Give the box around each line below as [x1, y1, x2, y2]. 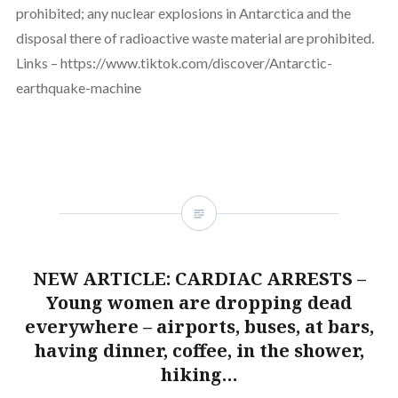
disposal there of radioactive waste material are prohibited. [15, 29, 374, 47]
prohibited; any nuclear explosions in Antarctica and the [15, 4, 351, 22]
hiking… [160, 362, 238, 387]
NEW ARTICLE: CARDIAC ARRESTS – [32, 267, 366, 291]
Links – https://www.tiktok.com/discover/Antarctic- [15, 54, 332, 72]
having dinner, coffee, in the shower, [34, 338, 364, 363]
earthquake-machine [15, 79, 141, 97]
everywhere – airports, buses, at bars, [24, 314, 374, 339]
